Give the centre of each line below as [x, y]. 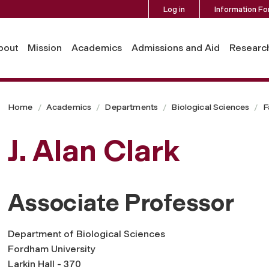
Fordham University [51, 249]
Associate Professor [121, 202]
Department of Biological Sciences [86, 234]
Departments [131, 107]
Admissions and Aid [176, 47]
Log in [174, 9]
